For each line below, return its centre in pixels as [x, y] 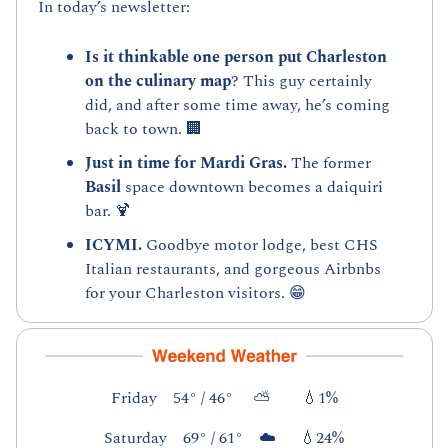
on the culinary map [157, 81]
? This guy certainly [301, 81]
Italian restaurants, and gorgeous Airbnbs [232, 269]
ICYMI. [115, 245]
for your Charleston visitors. [186, 293]
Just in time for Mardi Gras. [187, 163]
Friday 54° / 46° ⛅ [206, 397]
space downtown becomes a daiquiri [251, 187]
